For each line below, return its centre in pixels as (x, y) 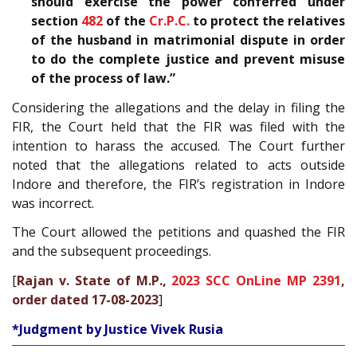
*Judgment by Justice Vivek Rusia (118, 329)
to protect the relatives (267, 21)
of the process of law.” (103, 78)
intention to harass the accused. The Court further (178, 145)
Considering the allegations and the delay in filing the (178, 107)
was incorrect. (53, 203)
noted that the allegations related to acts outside (178, 165)
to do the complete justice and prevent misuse (188, 59)
